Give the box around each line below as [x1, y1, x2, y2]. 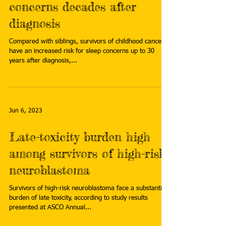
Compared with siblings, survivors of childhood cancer [9, 38, 164, 45]
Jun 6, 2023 [9, 108, 42, 114]
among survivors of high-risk [9, 146, 165, 161]
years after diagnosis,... [9, 58, 77, 64]
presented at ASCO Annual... [9, 204, 91, 211]
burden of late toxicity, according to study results [9, 195, 51, 201]
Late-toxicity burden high [9, 130, 150, 144]
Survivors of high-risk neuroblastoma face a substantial [9, 185, 167, 192]
